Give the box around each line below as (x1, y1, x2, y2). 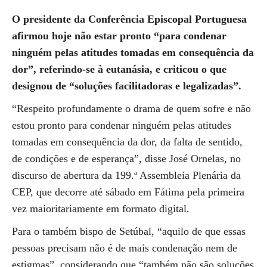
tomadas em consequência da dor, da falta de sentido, (12, 136, 243, 148)
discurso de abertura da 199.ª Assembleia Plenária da (12, 169, 241, 181)
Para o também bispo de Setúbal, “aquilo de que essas (12, 225, 246, 237)
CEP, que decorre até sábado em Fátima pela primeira (12, 186, 244, 198)
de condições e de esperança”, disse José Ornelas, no (12, 153, 241, 164)
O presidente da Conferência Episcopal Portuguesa (12, 13, 247, 25)
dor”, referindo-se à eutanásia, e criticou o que (12, 63, 226, 75)
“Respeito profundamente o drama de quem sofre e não (12, 103, 251, 114)
